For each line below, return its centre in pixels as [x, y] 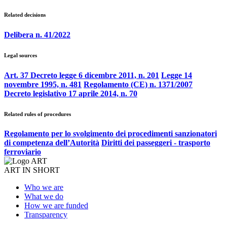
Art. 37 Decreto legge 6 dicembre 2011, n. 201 [82, 75]
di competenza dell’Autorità [52, 143]
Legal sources [21, 55]
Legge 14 [177, 75]
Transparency [46, 215]
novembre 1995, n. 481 [43, 84]
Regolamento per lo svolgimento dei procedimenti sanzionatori [110, 134]
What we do [44, 197]
